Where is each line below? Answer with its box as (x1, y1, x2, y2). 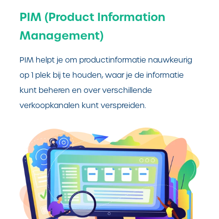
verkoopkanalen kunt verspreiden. (20, 100, 148, 110)
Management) (20, 28, 104, 43)
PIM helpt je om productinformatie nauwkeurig (20, 55, 192, 65)
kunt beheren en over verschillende (20, 85, 152, 95)
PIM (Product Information (20, 9, 165, 24)
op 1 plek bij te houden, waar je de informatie (20, 70, 184, 80)
